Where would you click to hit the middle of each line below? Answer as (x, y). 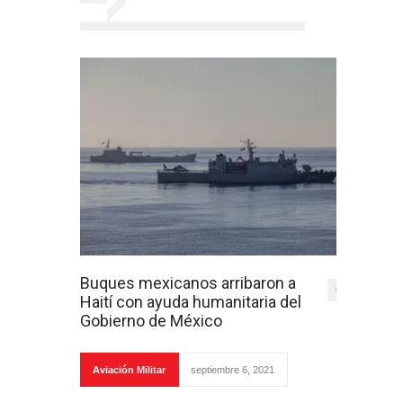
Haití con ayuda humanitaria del (191, 302)
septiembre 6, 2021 (233, 370)
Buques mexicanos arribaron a (188, 283)
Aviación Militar (129, 370)
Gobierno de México (151, 321)
